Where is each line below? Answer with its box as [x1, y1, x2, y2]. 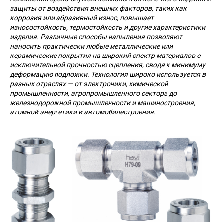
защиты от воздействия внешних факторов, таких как [10, 4, 187, 12]
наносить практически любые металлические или [10, 42, 173, 50]
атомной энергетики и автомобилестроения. [10, 108, 156, 116]
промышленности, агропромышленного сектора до [10, 89, 177, 97]
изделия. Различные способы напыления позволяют [10, 33, 182, 41]
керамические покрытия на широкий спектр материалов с [10, 52, 200, 59]
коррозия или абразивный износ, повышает [10, 14, 154, 22]
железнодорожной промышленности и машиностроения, [10, 99, 195, 107]
